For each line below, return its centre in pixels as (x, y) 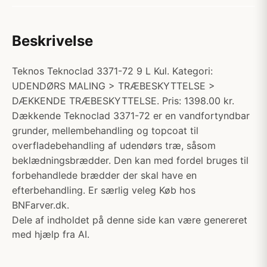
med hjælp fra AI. (51, 234)
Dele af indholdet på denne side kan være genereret (130, 220)
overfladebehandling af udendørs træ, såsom (114, 145)
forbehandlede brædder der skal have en (104, 175)
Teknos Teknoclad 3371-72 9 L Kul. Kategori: (112, 71)
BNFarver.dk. (41, 205)
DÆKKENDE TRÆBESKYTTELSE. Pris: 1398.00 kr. (123, 101)
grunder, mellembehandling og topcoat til (105, 131)
